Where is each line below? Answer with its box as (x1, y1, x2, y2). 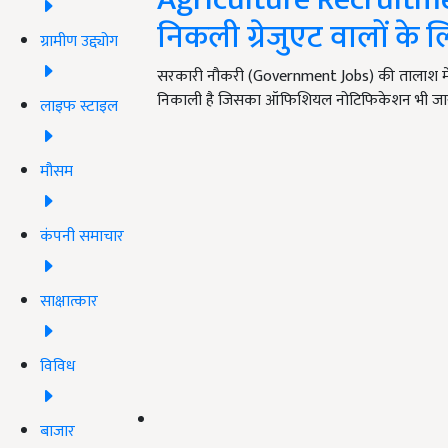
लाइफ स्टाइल (40, 92, 118, 120)
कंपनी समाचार (40, 222, 124, 250)
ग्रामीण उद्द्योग (40, 27, 118, 55)
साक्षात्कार (40, 287, 98, 315)
